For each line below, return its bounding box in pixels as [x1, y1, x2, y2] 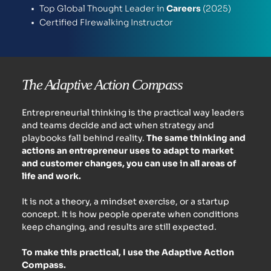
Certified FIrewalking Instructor [39, 16, 175, 28]
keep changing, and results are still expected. [21, 221, 217, 232]
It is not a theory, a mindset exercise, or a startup [21, 195, 229, 207]
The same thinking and [146, 132, 246, 143]
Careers [165, 2, 203, 14]
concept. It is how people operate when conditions [21, 208, 239, 220]
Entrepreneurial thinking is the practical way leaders [21, 106, 244, 118]
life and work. [21, 170, 83, 181]
